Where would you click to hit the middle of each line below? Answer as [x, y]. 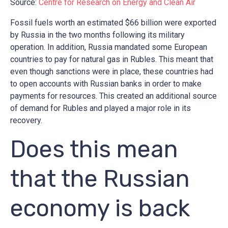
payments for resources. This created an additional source [113, 96]
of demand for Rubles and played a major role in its [101, 108]
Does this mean [94, 150]
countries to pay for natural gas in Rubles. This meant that [112, 60]
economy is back [100, 209]
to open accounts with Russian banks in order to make [106, 84]
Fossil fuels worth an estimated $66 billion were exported [113, 23]
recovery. [27, 121]
